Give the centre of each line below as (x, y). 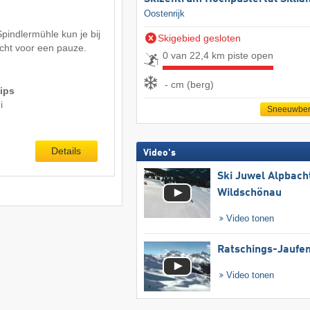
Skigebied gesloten (199, 38)
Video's (159, 153)
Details (66, 151)
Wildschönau (249, 193)
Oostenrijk (164, 14)
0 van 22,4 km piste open (218, 56)
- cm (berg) (189, 84)
